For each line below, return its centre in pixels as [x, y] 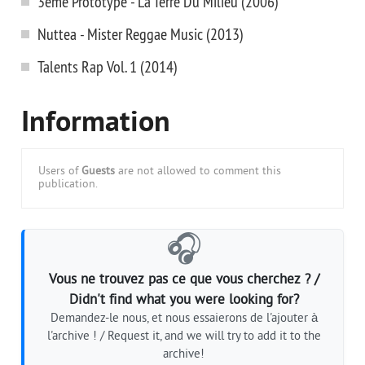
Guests [98, 172]
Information [96, 124]
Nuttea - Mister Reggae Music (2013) [141, 34]
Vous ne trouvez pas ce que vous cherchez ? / [184, 280]
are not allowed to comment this [198, 172]
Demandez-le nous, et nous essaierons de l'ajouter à [184, 319]
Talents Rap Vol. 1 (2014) [108, 66]
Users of [60, 172]
